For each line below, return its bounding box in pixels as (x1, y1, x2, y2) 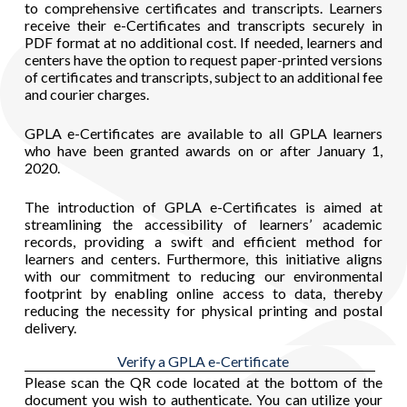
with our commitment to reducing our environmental (24, 267, 383, 285)
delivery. (24, 319, 76, 337)
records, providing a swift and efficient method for (24, 233, 383, 251)
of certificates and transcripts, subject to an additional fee (24, 68, 383, 86)
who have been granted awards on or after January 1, (24, 142, 383, 160)
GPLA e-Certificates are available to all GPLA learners (24, 124, 383, 143)
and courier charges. (24, 85, 149, 104)
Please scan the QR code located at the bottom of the (24, 373, 383, 392)
